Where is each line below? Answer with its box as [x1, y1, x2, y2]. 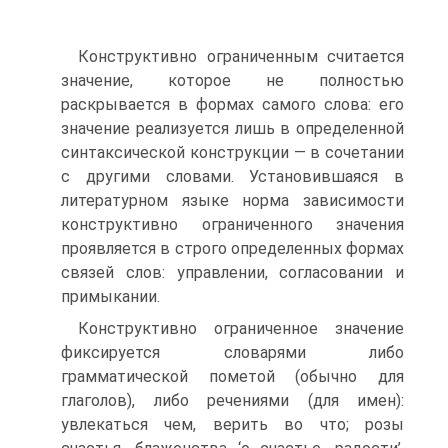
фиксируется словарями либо [61, 343, 404, 362]
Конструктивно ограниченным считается [78, 47, 404, 66]
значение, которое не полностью [61, 71, 404, 90]
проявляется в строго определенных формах [61, 239, 404, 258]
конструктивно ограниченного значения [61, 215, 404, 234]
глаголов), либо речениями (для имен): [61, 391, 404, 410]
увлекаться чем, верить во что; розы [61, 415, 404, 434]
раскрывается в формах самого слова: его [61, 95, 404, 114]
